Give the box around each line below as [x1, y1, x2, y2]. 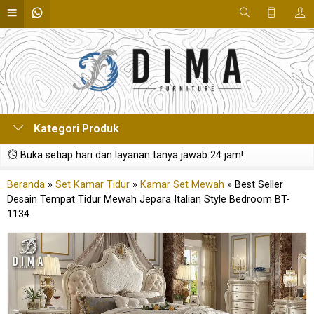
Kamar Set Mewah [140, 179, 224, 191]
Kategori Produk [31, 122, 119, 135]
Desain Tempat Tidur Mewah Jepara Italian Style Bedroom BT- [7, 193, 289, 205]
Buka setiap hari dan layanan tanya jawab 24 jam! [18, 149, 243, 161]
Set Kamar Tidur [55, 179, 130, 191]
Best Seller [235, 179, 283, 191]
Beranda [7, 179, 45, 191]
